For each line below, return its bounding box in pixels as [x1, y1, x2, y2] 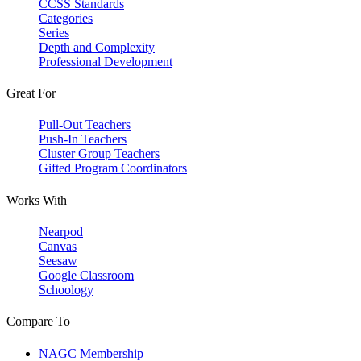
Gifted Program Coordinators [39, 161, 187, 176]
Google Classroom [39, 268, 134, 283]
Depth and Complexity [39, 39, 155, 54]
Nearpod [39, 225, 83, 239]
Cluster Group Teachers [39, 147, 160, 161]
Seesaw [39, 254, 77, 268]
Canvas [39, 239, 77, 254]
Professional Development [39, 54, 172, 68]
